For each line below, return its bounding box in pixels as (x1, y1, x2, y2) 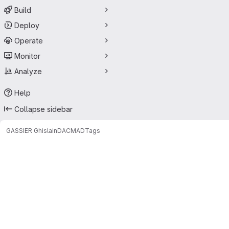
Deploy (14, 20, 39, 30)
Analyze (14, 66, 42, 76)
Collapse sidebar (14, 104, 73, 113)
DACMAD (57, 126, 85, 134)
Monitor (14, 51, 40, 60)
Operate (14, 36, 43, 45)
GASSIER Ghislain (6, 126, 57, 134)
